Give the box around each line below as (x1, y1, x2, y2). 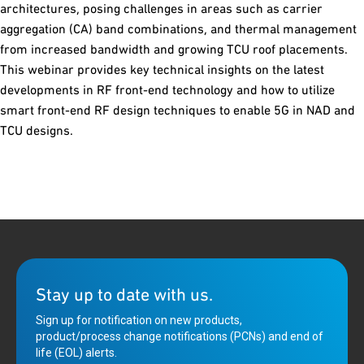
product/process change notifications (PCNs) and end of (36, 330, 323, 343)
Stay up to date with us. (36, 284, 213, 305)
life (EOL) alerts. (36, 346, 117, 359)
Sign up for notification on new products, (36, 314, 242, 327)
